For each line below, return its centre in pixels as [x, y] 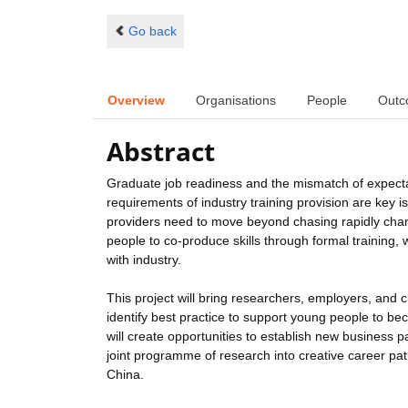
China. [125, 375]
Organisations [236, 100]
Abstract [161, 152]
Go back [152, 31]
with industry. [144, 260]
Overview [136, 100]
